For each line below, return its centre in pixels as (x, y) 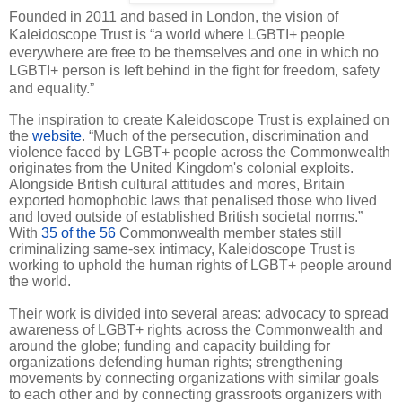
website (57, 135)
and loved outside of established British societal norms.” (186, 216)
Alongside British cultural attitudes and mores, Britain (177, 184)
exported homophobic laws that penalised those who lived (193, 200)
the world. (40, 281)
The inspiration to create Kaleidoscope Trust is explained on (199, 119)
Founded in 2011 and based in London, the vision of (174, 16)
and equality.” (52, 88)
